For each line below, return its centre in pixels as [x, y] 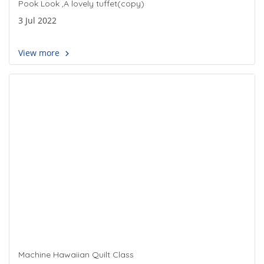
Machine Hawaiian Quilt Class [76, 255]
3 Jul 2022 [37, 21]
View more [40, 53]
